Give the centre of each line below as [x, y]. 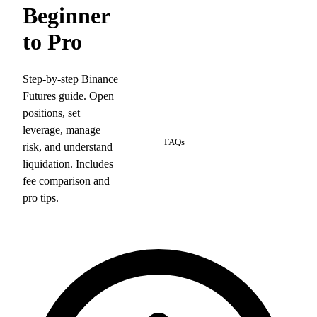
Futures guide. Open [68, 96]
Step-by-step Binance [70, 79]
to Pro [52, 42]
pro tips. [41, 197]
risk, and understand [68, 146]
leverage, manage [62, 129]
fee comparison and [66, 180]
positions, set [51, 113]
